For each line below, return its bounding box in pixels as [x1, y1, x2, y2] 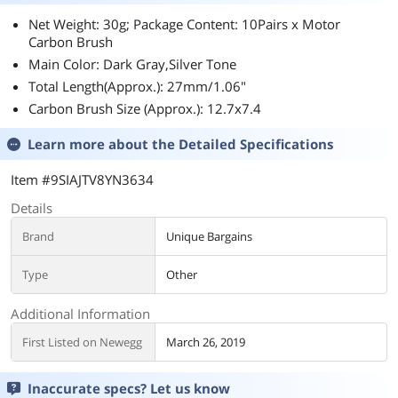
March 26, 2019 [166, 334, 245, 350]
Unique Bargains [166, 228, 252, 244]
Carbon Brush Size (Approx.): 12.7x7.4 [28, 99, 261, 117]
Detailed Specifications [179, 135, 333, 153]
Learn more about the [28, 135, 179, 153]
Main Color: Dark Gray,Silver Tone [28, 55, 236, 73]
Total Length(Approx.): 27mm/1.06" [28, 77, 246, 95]
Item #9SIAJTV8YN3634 [11, 171, 154, 188]
